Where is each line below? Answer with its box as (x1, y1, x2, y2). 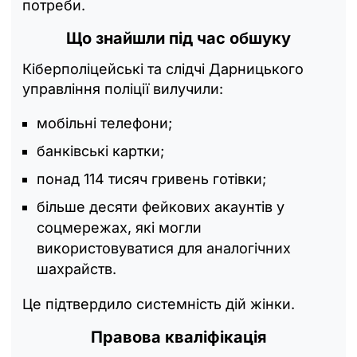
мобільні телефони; (37, 115, 172, 132)
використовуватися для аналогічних (37, 240, 291, 257)
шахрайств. (37, 261, 116, 278)
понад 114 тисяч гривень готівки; (37, 171, 266, 188)
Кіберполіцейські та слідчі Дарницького (22, 61, 304, 78)
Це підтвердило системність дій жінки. (22, 296, 295, 313)
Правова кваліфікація (90, 328, 267, 347)
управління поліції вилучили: (22, 80, 223, 98)
